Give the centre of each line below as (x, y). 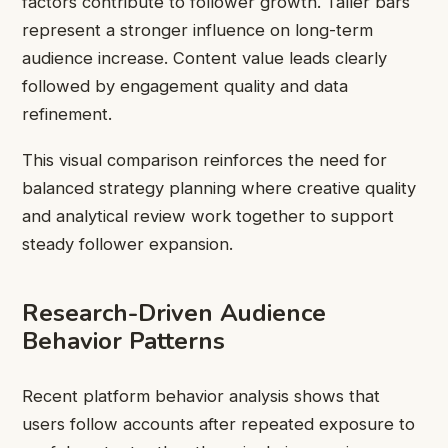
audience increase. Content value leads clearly (204, 57)
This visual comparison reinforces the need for (204, 160)
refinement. (67, 113)
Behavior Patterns (123, 340)
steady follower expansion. (127, 244)
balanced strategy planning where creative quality (219, 188)
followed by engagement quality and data (185, 85)
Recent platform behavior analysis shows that (201, 395)
